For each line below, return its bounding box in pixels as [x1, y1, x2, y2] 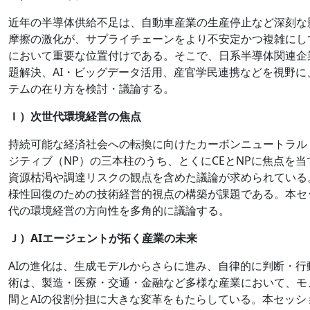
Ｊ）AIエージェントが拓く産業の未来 [8, 230, 197, 246]
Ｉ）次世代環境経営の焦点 [8, 108, 141, 124]
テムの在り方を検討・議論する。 [8, 80, 174, 96]
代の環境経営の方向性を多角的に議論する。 [8, 202, 230, 218]
